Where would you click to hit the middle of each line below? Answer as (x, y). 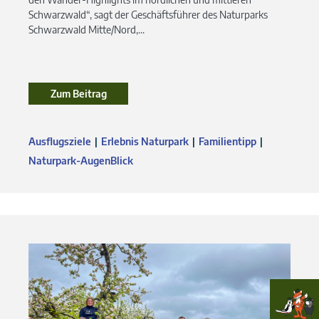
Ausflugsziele (60, 141)
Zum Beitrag (78, 93)
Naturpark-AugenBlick (81, 160)
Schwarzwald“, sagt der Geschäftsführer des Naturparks (148, 14)
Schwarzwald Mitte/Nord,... (87, 29)
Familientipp (228, 141)
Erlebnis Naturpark (145, 141)
